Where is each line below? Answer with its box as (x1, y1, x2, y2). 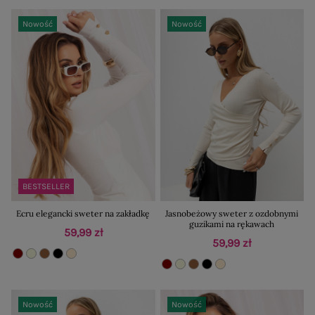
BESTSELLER (22, 181, 70, 192)
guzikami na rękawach (189, 219, 275, 230)
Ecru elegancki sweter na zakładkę (16, 208, 150, 219)
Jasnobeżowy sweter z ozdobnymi (165, 208, 299, 219)
